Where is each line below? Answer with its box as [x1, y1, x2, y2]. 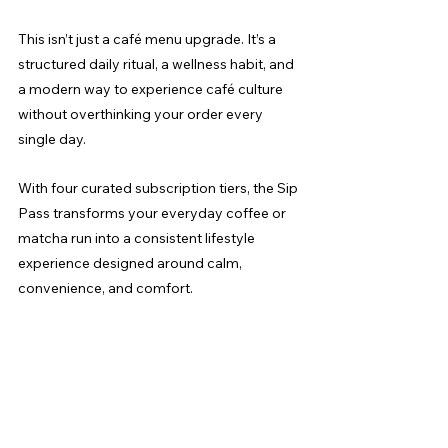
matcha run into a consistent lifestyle [18, 228, 258, 247]
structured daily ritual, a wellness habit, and [18, 54, 297, 73]
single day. [18, 129, 86, 148]
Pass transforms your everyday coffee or [18, 203, 289, 222]
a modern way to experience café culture [18, 79, 286, 98]
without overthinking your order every [18, 104, 266, 123]
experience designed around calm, [18, 253, 245, 272]
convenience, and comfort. [18, 278, 193, 297]
